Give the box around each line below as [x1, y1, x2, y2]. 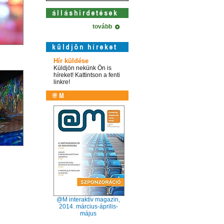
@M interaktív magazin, [56, 196, 120, 203]
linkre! [53, 78, 70, 85]
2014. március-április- [58, 203, 118, 210]
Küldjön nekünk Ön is [53, 64, 111, 71]
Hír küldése [53, 57, 88, 64]
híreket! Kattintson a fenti [53, 71, 120, 78]
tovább [92, 23, 115, 30]
